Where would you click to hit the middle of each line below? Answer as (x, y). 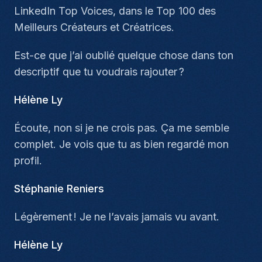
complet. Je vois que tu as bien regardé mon (121, 144)
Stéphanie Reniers (59, 189)
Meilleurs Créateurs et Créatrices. (94, 27)
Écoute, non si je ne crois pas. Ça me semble (122, 128)
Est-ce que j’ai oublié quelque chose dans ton (124, 55)
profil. (28, 161)
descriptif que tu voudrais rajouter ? (99, 72)
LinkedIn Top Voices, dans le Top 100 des (115, 11)
